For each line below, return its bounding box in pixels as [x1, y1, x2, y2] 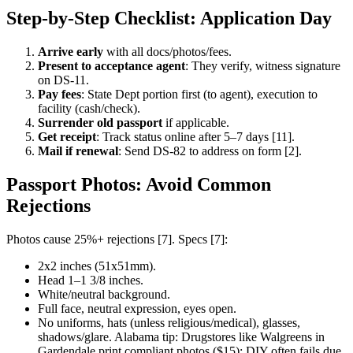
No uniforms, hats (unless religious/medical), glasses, [38, 315, 300, 329]
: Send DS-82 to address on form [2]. [118, 143, 302, 158]
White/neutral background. [38, 287, 170, 301]
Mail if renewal [38, 143, 118, 158]
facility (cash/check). [38, 101, 140, 115]
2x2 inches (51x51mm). [38, 258, 156, 273]
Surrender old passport [38, 115, 162, 129]
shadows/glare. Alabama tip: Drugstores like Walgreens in [38, 329, 325, 344]
